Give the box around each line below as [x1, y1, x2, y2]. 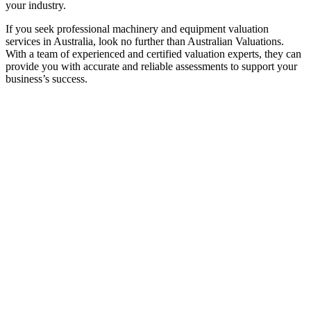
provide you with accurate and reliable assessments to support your [6, 60, 297, 73]
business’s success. [6, 73, 87, 85]
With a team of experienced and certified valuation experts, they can [6, 48, 301, 60]
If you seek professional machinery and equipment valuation [6, 23, 269, 35]
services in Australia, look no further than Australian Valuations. [6, 35, 284, 48]
